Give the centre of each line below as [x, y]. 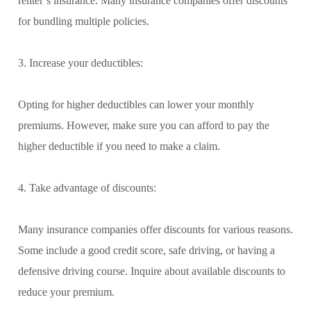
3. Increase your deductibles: [81, 62]
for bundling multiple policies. [84, 21]
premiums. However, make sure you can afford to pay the [144, 125]
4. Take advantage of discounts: [87, 187]
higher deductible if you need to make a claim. [119, 146]
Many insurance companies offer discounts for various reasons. [155, 229]
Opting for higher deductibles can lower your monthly [136, 104]
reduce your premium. [66, 292]
